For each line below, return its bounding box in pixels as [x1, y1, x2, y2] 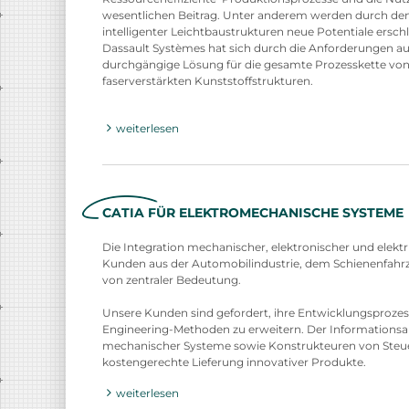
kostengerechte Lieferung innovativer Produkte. [102, 354, 366, 369]
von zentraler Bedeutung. [102, 272, 241, 287]
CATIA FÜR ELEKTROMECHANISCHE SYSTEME [102, 204, 404, 221]
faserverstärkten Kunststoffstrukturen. [102, 73, 313, 88]
